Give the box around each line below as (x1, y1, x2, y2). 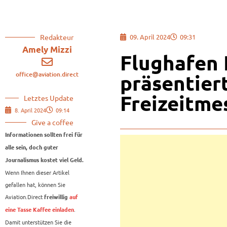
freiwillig (43, 194, 69, 201)
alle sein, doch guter (5, 144, 58, 151)
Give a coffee (31, 118, 73, 127)
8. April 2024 (15, 106, 46, 115)
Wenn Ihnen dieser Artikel (5, 168, 69, 177)
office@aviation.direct (16, 70, 79, 79)
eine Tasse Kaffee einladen (5, 207, 74, 213)
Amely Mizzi (22, 45, 72, 55)
